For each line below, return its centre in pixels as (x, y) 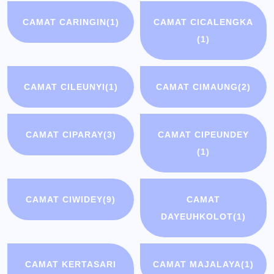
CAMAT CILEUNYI (64, 87)
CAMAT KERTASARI (71, 265)
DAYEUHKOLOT (197, 217)
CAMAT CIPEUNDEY (203, 135)
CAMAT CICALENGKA (203, 22)
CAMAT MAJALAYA (197, 265)
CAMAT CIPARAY (64, 135)
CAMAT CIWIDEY (65, 200)
